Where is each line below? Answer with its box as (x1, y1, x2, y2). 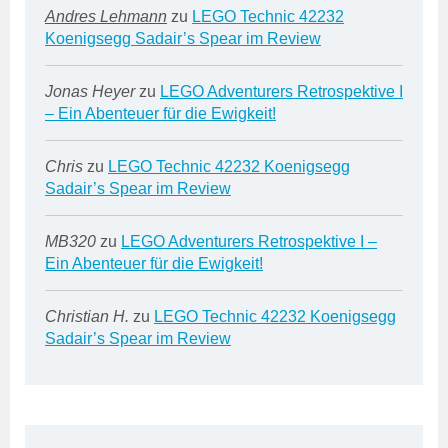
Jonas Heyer (45, 82, 135, 100)
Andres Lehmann (45, 7, 167, 25)
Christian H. (45, 307, 129, 325)
